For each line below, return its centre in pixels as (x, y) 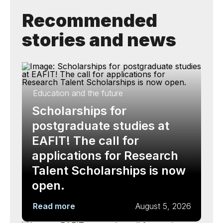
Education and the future (78, 93)
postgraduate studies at (101, 126)
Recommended (90, 20)
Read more (54, 206)
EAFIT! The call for (85, 141)
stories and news (99, 40)
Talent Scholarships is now (109, 170)
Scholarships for (79, 111)
